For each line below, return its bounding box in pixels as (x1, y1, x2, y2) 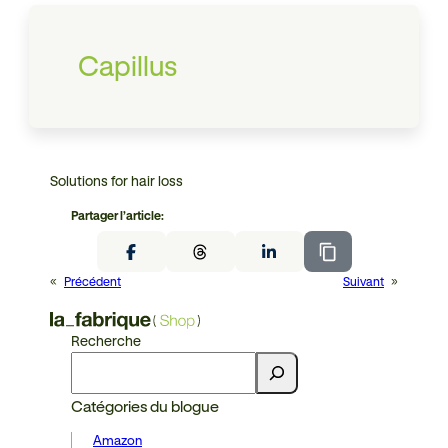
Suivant (343, 275, 384, 289)
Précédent (64, 275, 121, 289)
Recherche (71, 333, 141, 350)
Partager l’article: (71, 209, 164, 222)
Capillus (78, 50, 177, 82)
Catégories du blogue (71, 398, 219, 416)
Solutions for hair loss (50, 173, 183, 189)
